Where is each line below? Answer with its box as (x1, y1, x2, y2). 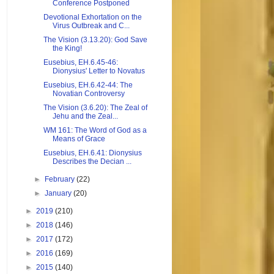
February (45, 175, 77, 184)
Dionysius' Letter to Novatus (52, 67, 145, 76)
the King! (52, 44, 82, 53)
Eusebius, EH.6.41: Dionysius (43, 149, 142, 158)
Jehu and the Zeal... (52, 112, 118, 121)
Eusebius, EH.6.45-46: (43, 58, 118, 67)
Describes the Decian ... (52, 157, 131, 166)
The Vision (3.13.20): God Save (43, 35, 147, 45)
